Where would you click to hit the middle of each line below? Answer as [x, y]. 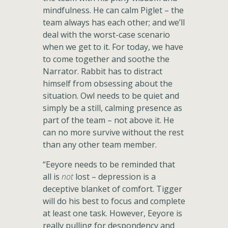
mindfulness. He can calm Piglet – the [113, 10]
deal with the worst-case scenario [106, 35]
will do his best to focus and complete [114, 201]
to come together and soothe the [106, 59]
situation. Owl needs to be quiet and [111, 96]
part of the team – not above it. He [108, 120]
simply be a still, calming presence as [112, 108]
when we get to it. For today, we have [113, 47]
